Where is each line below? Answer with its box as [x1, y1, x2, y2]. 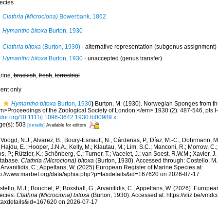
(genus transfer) [118, 55, 162, 62]
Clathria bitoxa [2, 43, 41, 50]
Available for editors [46, 122, 86, 127]
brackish [13, 72, 36, 79]
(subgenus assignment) [152, 43, 217, 50]
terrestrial [54, 72, 80, 79]
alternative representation [85, 43, 153, 50]
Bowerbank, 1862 [57, 13, 106, 20]
